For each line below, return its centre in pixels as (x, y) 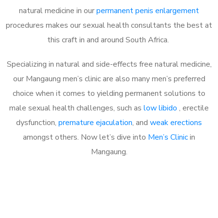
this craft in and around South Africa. (109, 40)
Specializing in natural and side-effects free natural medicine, (109, 64)
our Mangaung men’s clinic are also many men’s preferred (109, 79)
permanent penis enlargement (148, 10)
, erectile (194, 108)
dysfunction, (37, 122)
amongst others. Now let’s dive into (85, 137)
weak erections (176, 122)
